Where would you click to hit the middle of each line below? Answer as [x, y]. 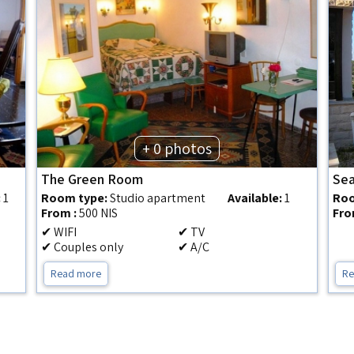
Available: [255, 198]
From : [59, 213]
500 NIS [99, 213]
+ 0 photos [177, 149]
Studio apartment [157, 198]
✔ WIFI [59, 232]
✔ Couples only [83, 247]
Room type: [75, 198]
